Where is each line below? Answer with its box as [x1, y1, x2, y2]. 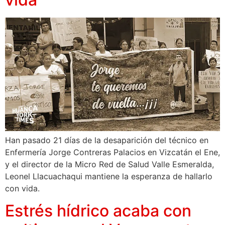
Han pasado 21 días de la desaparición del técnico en [5, 135, 208, 145]
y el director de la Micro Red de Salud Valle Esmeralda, [5, 159, 214, 169]
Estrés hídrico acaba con [5, 201, 191, 220]
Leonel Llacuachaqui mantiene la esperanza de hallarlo [5, 171, 212, 181]
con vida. [5, 183, 40, 193]
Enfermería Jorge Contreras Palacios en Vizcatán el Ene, [5, 147, 220, 157]
